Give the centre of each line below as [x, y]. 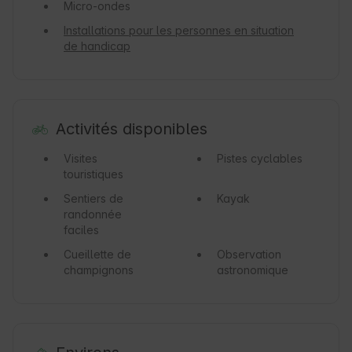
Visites [81, 159]
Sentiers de [93, 199]
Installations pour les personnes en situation [179, 31]
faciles [81, 230]
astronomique [252, 270]
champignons [99, 270]
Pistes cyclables [259, 159]
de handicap [97, 46]
